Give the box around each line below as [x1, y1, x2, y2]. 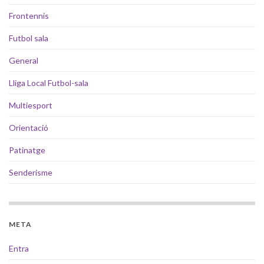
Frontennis [9, 10, 49, 21]
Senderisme [9, 167, 52, 177]
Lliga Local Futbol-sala [9, 77, 88, 88]
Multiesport [9, 100, 52, 110]
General [9, 55, 38, 65]
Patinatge [9, 144, 45, 155]
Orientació [9, 122, 48, 133]
